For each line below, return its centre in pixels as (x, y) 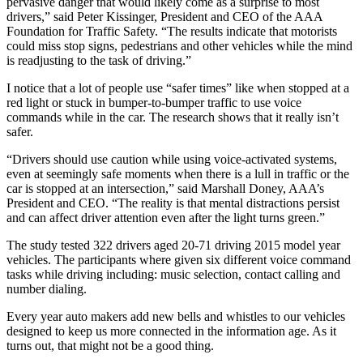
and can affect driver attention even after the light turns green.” (166, 218)
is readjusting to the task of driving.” (99, 61)
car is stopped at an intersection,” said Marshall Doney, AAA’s (165, 189)
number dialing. (47, 289)
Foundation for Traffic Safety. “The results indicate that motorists (172, 32)
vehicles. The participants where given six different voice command (179, 260)
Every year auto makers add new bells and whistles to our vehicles (176, 317)
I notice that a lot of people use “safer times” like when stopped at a (178, 88)
